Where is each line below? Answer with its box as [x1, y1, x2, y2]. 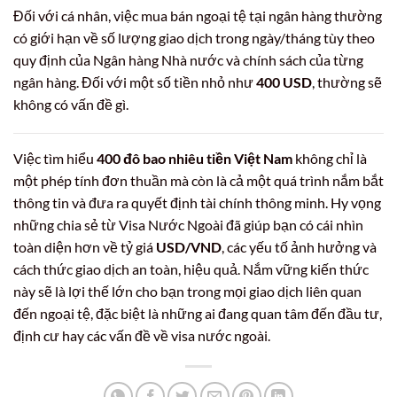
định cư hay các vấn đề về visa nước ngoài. [13, 327, 270, 345]
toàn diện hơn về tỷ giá [13, 238, 156, 256]
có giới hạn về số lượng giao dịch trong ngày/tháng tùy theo [13, 28, 375, 46]
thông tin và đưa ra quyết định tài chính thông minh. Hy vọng [13, 194, 381, 212]
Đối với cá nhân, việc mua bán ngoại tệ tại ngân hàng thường [13, 6, 382, 24]
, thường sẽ [312, 73, 382, 90]
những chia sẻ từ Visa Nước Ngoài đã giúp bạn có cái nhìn [13, 216, 363, 234]
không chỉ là [292, 150, 367, 167]
